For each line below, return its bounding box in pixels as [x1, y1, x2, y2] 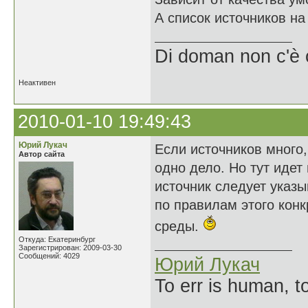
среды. [155, 219, 203, 234]
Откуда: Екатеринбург [19, 235, 96, 243]
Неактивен [19, 78, 56, 87]
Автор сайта [19, 150, 65, 158]
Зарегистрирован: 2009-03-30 [19, 243, 122, 252]
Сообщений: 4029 [19, 252, 80, 260]
